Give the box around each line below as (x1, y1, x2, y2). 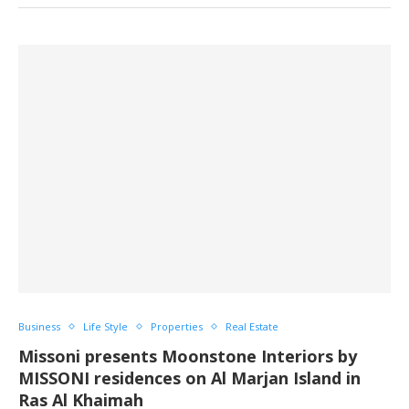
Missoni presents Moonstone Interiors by (18, 345, 357, 367)
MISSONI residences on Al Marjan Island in (18, 367, 361, 389)
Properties (151, 320, 203, 333)
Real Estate (225, 320, 278, 333)
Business (18, 320, 60, 333)
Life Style (83, 320, 128, 333)
